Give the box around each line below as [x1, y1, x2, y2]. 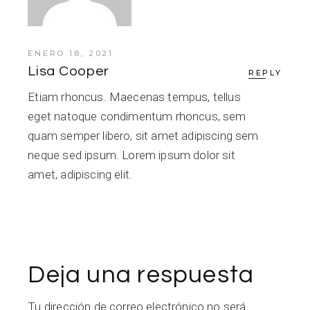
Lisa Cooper [28, 64, 110, 79]
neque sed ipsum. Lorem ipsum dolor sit [28, 148, 235, 163]
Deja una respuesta [28, 262, 255, 288]
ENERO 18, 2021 [28, 48, 113, 59]
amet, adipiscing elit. [28, 167, 133, 182]
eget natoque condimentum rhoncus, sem [28, 109, 246, 124]
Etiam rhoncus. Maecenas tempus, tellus [28, 90, 241, 104]
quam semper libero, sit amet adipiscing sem [28, 129, 259, 143]
